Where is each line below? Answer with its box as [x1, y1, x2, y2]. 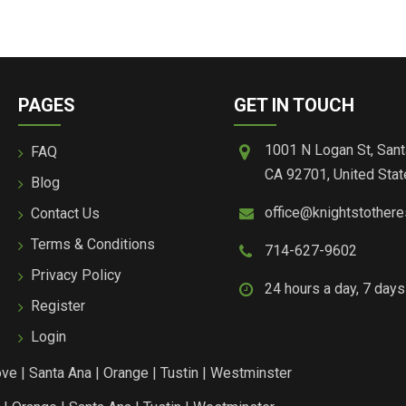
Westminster [210, 363, 292, 382]
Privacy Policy [31, 266, 122, 284]
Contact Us [31, 204, 101, 222]
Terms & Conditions [31, 235, 156, 253]
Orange [103, 363, 149, 382]
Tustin [160, 363, 198, 382]
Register [31, 296, 86, 314]
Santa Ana [29, 363, 92, 382]
